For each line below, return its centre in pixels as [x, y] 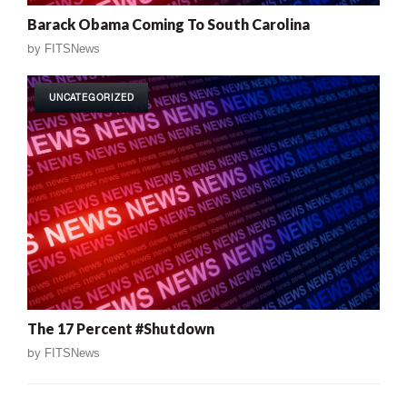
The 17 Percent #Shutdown [121, 329]
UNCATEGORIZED [92, 97]
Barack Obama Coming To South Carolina [169, 24]
